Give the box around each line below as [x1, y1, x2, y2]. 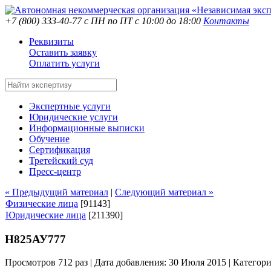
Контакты [203, 16, 249, 26]
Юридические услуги [29, 112, 118, 122]
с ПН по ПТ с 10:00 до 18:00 [84, 16, 201, 26]
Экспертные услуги [29, 101, 111, 111]
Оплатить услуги [29, 58, 100, 68]
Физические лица [5, 198, 78, 209]
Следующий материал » [115, 187, 214, 197]
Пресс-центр [29, 166, 81, 177]
